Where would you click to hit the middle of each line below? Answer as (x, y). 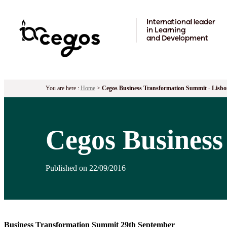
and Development (177, 38)
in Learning (166, 30)
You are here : (63, 88)
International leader (181, 22)
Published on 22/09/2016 (85, 168)
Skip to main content (36, 8)
